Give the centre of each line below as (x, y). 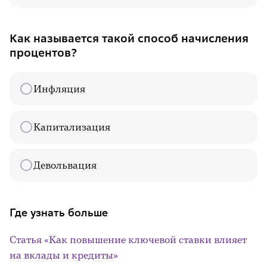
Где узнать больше (59, 212)
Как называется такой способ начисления (129, 38)
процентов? (44, 53)
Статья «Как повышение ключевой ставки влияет (128, 240)
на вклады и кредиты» (64, 255)
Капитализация (72, 127)
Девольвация (65, 165)
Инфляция (59, 89)
